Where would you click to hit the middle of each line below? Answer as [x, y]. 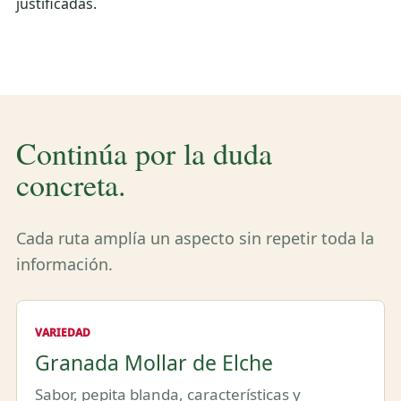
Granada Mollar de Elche [154, 362]
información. [64, 264]
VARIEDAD [63, 332]
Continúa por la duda [144, 153]
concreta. [71, 184]
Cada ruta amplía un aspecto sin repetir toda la [195, 238]
